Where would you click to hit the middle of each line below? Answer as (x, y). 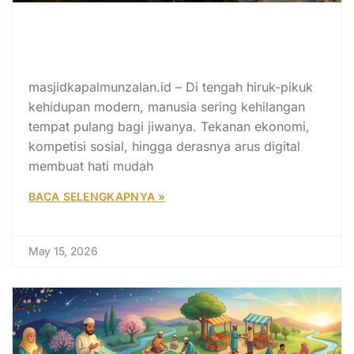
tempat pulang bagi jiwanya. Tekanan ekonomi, (169, 126)
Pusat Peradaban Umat (125, 67)
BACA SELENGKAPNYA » (97, 196)
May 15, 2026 (63, 250)
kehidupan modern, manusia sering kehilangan (167, 106)
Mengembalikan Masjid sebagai (160, 47)
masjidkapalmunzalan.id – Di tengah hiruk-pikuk (171, 87)
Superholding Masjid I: (121, 28)
